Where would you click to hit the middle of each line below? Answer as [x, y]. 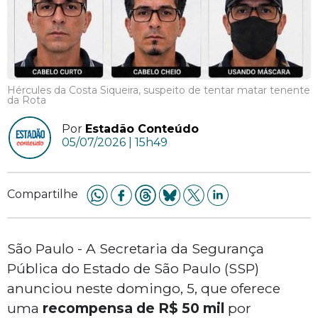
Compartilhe [43, 194]
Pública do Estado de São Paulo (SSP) [133, 269]
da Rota [27, 100]
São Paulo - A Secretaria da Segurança [136, 249]
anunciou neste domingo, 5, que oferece [144, 289]
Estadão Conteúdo [142, 129]
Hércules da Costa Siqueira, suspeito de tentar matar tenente [159, 91]
